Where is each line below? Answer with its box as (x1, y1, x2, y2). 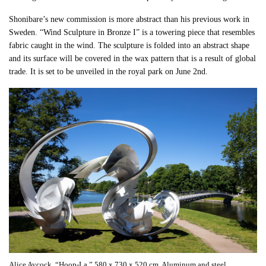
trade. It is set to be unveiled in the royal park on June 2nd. (9, 66, 208, 76)
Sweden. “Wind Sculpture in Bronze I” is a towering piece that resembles (9, 27, 255, 37)
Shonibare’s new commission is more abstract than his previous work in (9, 14, 250, 24)
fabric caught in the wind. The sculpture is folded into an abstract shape (9, 40, 250, 50)
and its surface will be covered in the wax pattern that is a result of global (9, 53, 256, 63)
